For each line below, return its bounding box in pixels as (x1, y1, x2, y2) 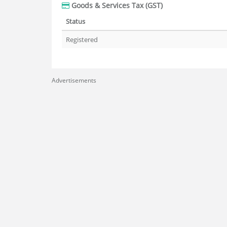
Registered (66, 35, 98, 44)
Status (66, 17, 85, 26)
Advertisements (52, 76, 96, 85)
